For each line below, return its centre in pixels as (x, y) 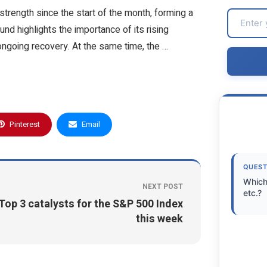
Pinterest (25, 124)
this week (159, 219)
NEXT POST (162, 186)
